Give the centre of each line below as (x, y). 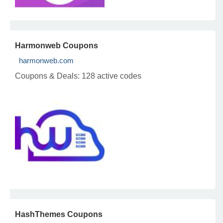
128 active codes (111, 76)
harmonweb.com (46, 60)
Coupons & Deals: (48, 76)
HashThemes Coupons (59, 214)
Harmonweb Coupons (56, 46)
